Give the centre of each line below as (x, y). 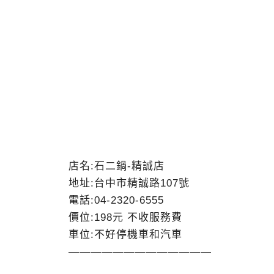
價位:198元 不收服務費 (125, 217)
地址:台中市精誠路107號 (129, 183)
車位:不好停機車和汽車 (125, 235)
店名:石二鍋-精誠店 (117, 166)
